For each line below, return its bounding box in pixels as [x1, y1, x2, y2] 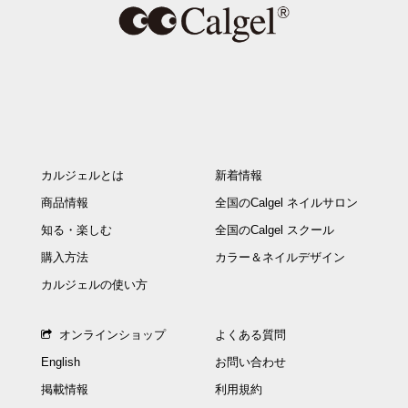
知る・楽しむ [40, 222, 112, 237]
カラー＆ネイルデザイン [215, 250, 346, 264]
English [40, 355, 80, 370]
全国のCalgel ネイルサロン [215, 195, 359, 209]
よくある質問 [215, 328, 287, 342]
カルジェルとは [40, 168, 124, 182]
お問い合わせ [215, 355, 287, 370]
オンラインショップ [51, 328, 166, 342]
